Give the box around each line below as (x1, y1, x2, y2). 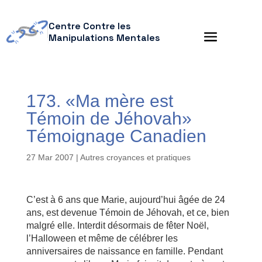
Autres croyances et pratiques (80, 153, 191, 162)
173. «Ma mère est (26, 91, 173, 111)
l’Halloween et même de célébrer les (26, 233, 178, 243)
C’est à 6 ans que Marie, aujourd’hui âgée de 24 (26, 195, 225, 205)
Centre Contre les (48, 20, 131, 32)
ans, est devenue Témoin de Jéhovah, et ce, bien (26, 208, 229, 218)
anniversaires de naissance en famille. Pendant (26, 246, 223, 256)
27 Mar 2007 (26, 153, 74, 162)
